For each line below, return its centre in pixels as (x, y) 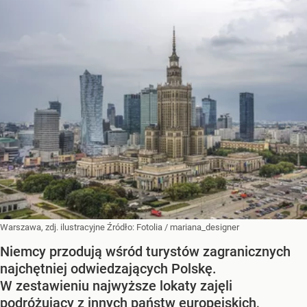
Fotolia (149, 227)
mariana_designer (205, 227)
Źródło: (122, 227)
